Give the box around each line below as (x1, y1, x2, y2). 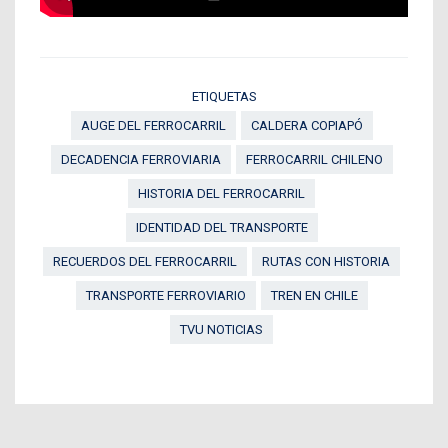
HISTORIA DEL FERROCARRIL (138, 185, 305, 201)
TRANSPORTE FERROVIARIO (85, 287, 246, 303)
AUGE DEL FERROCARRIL (80, 117, 226, 133)
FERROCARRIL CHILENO (245, 151, 383, 167)
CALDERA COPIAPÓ (250, 117, 363, 133)
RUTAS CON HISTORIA (262, 253, 390, 269)
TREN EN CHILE (270, 287, 358, 303)
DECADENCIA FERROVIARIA (60, 151, 221, 167)
